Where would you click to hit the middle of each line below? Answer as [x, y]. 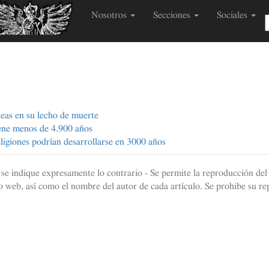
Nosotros [110, 15]
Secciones [173, 15]
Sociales [233, 15]
